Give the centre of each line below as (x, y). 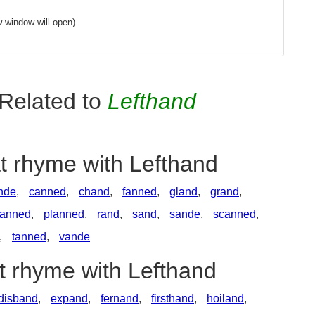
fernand (120, 298)
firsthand (173, 298)
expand (69, 298)
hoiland (225, 298)
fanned (140, 192)
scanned (234, 214)
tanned (29, 237)
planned (64, 214)
